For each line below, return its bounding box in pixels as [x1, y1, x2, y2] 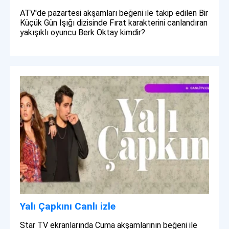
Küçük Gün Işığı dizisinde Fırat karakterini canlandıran [20, 17, 208, 28]
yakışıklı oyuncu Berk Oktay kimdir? [20, 27, 146, 37]
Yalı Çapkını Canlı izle [20, 200, 116, 213]
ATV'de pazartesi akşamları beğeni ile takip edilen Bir [20, 8, 209, 18]
